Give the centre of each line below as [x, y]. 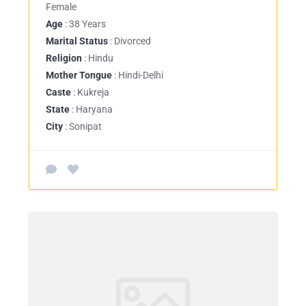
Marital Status [77, 41]
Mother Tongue [79, 75]
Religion [64, 58]
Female [61, 7]
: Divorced [129, 41]
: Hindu [98, 58]
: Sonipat [82, 126]
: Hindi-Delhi [138, 75]
